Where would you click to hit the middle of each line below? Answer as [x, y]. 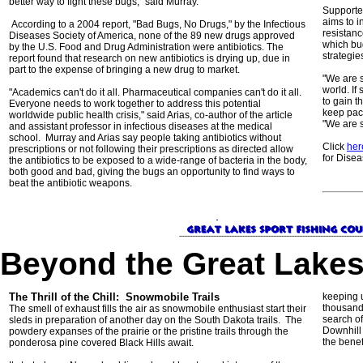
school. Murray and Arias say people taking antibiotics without [145, 138]
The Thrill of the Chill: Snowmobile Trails [114, 297]
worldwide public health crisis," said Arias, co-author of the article [151, 115]
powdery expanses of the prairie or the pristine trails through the [149, 331]
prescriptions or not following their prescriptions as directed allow [151, 149]
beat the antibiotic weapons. [70, 183]
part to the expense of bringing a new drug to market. [124, 70]
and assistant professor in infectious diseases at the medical [141, 126]
